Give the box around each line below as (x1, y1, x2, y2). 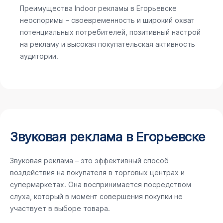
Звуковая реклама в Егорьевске (10, 129, 206, 144)
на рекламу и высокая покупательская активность (20, 40, 195, 48)
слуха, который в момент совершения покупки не (10, 192, 183, 201)
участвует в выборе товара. (10, 204, 110, 213)
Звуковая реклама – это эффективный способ (10, 156, 169, 165)
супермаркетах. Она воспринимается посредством (10, 180, 191, 189)
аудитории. (20, 52, 58, 60)
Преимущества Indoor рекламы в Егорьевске (20, 4, 177, 12)
